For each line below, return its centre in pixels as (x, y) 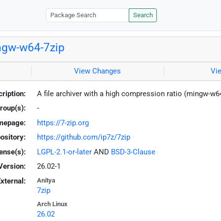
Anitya (46, 180)
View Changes (98, 71)
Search (143, 15)
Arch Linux (52, 204)
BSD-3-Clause (133, 152)
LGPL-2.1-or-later (64, 152)
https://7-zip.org (63, 123)
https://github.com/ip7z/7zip (83, 137)
